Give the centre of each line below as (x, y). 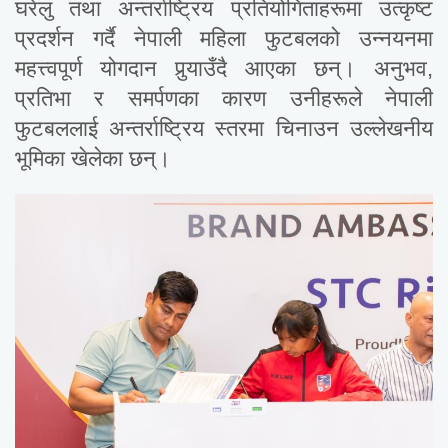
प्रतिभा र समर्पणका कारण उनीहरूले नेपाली (224, 98)
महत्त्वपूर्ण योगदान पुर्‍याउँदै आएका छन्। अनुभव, (224, 68)
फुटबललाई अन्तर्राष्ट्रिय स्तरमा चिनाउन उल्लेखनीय (224, 128)
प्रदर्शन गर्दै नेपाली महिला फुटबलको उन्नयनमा (224, 38)
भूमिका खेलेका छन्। (93, 158)
